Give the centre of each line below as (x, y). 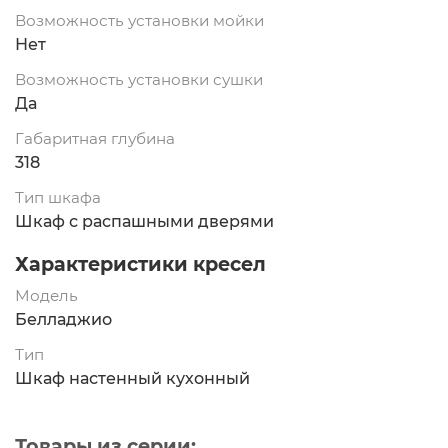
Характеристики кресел (140, 264)
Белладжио (63, 320)
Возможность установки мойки (139, 21)
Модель (46, 296)
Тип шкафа (58, 198)
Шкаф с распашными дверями (144, 222)
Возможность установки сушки (139, 80)
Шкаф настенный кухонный (132, 379)
